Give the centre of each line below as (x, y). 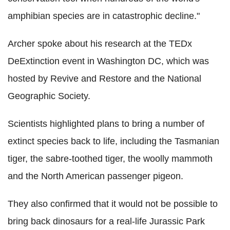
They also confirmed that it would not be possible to (113, 204)
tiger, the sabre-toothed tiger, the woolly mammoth (110, 159)
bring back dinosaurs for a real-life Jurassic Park (106, 221)
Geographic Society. (49, 96)
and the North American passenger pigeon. (95, 176)
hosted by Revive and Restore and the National (104, 79)
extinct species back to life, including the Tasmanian (113, 141)
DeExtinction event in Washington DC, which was (108, 61)
